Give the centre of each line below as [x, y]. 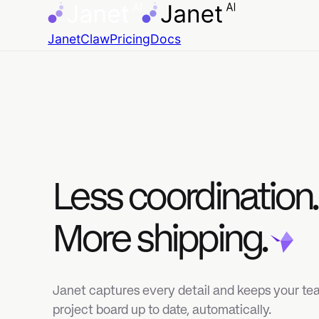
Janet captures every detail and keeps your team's [177, 265]
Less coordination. [168, 181]
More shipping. [145, 219]
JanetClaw [72, 36]
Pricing [118, 36]
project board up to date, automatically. [147, 282]
